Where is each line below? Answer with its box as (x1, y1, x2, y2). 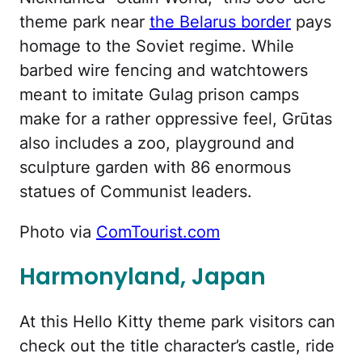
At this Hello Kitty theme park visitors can (19, 312, 335, 332)
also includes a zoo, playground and (19, 133, 294, 153)
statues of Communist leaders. (19, 181, 252, 201)
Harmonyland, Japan (19, 260, 266, 293)
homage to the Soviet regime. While (19, 36, 294, 56)
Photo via (19, 221, 96, 242)
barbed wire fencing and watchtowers (19, 60, 308, 80)
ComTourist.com (96, 221, 220, 242)
